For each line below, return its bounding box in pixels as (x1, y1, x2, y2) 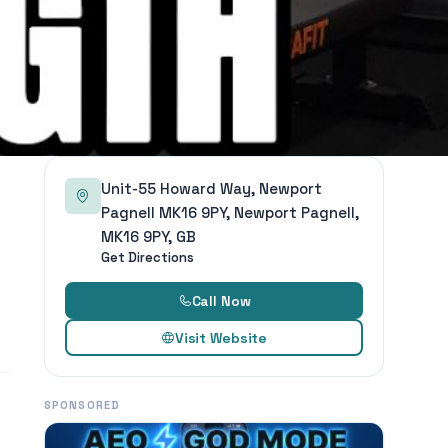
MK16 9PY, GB (101, 227, 196, 246)
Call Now (191, 291, 251, 310)
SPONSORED (44, 398, 120, 412)
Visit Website (174, 328, 268, 347)
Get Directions (101, 249, 194, 266)
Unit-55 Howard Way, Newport (101, 179, 322, 198)
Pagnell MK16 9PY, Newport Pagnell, (101, 203, 359, 222)
